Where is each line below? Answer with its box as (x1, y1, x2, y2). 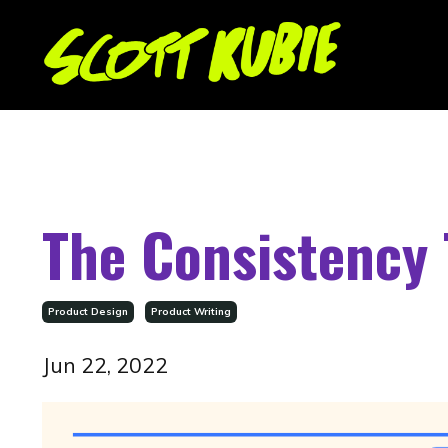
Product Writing (151, 305, 231, 319)
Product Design (48, 305, 128, 319)
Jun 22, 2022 (42, 352, 168, 379)
